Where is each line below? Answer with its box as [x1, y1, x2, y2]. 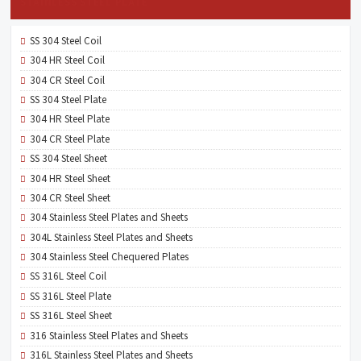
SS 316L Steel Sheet [30, 309, 113, 324]
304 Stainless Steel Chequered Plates [30, 250, 189, 264]
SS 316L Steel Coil [30, 269, 107, 284]
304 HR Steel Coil [30, 53, 106, 68]
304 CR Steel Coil [30, 73, 106, 88]
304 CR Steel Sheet [30, 190, 111, 205]
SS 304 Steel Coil [30, 33, 102, 48]
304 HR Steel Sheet [30, 171, 111, 186]
